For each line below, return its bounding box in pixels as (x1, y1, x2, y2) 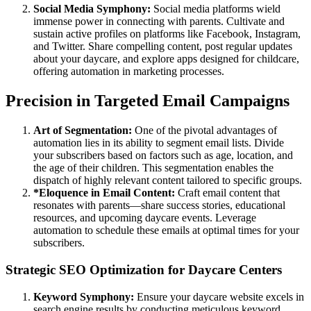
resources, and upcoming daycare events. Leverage (33, 212, 256, 224)
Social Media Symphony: (33, 3, 151, 15)
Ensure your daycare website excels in (137, 290, 304, 303)
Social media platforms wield (151, 3, 280, 15)
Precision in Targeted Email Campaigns (6, 92, 289, 110)
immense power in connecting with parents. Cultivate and (33, 15, 285, 28)
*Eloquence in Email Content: (33, 187, 175, 199)
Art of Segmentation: (33, 124, 135, 137)
